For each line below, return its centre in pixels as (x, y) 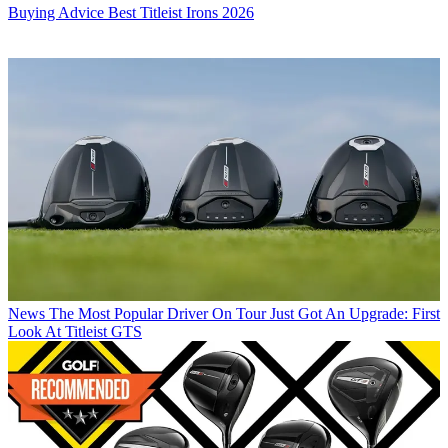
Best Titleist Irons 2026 (181, 13)
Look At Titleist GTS (75, 332)
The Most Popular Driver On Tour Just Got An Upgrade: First (244, 314)
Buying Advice (56, 13)
